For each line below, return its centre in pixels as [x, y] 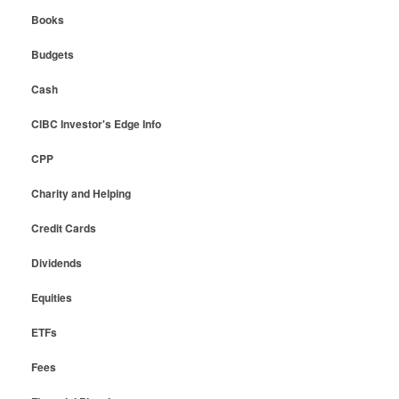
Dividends [56, 263]
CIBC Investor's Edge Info [96, 124]
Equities [51, 298]
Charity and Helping [81, 194]
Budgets [52, 55]
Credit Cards [63, 228]
